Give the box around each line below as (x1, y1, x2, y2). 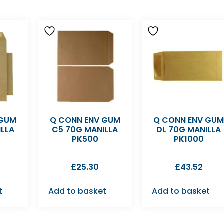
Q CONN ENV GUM (49, 114, 120, 126)
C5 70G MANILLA (52, 124, 118, 136)
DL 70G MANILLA (156, 124, 221, 136)
